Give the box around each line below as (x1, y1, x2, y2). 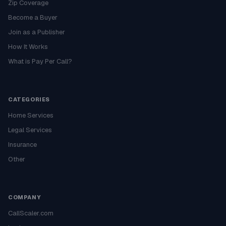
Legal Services (8, 126, 52, 134)
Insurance (8, 140, 37, 149)
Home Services (8, 111, 53, 120)
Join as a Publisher (8, 28, 65, 36)
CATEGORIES (8, 96, 50, 103)
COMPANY (8, 194, 41, 201)
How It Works (8, 42, 48, 51)
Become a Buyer (8, 13, 58, 22)
